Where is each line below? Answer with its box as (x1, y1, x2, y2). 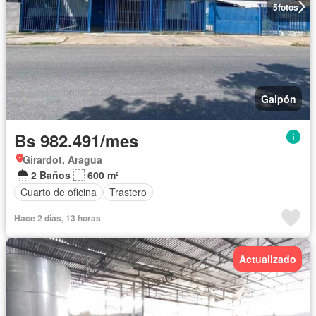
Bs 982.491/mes (14, 128, 138, 152)
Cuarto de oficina (20, 185, 97, 200)
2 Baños (31, 167, 71, 182)
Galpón (261, 91, 296, 106)
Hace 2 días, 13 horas (14, 211, 101, 224)
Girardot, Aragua (23, 152, 102, 166)
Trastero (109, 185, 147, 200)
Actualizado (239, 251, 296, 266)
